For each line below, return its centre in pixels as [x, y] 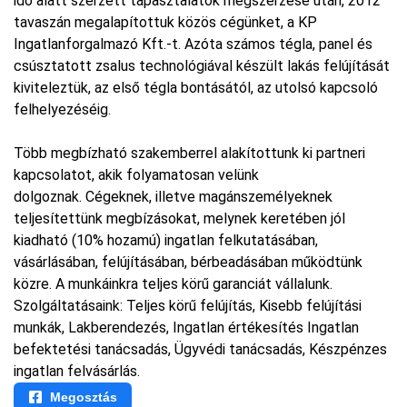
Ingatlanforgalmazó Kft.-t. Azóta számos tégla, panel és [193, 44]
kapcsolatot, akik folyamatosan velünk [136, 174]
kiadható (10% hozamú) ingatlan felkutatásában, [166, 240]
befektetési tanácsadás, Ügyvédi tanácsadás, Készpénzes [200, 349]
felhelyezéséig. [62, 109]
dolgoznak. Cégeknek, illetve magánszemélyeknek [173, 196]
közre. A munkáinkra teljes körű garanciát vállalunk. [173, 283]
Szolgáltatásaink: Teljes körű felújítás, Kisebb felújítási [188, 305]
